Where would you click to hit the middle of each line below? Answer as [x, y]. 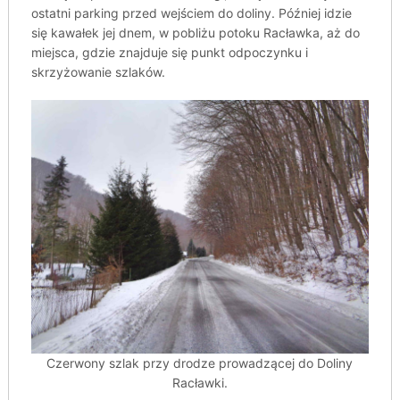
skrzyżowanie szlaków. [98, 72]
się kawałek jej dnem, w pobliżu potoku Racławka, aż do [195, 33]
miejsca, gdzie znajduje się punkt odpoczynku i [169, 53]
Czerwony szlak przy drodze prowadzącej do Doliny [200, 363]
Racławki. [200, 383]
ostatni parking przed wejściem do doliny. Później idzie [191, 13]
